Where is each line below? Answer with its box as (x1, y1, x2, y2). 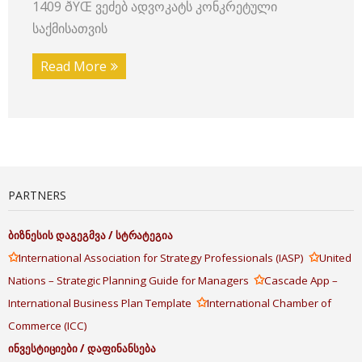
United (319, 250, 351, 265)
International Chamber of (207, 296, 331, 310)
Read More (40, 57, 107, 75)
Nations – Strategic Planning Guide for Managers (8, 273, 254, 288)
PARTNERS (8, 187, 66, 203)
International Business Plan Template (8, 296, 196, 310)
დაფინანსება (87, 341, 156, 356)
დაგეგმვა (56, 228, 106, 242)
